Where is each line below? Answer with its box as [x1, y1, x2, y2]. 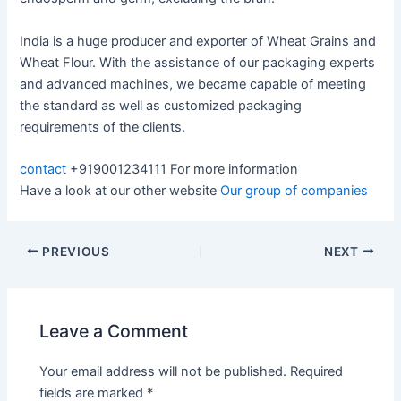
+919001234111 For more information [70, 160, 299, 177]
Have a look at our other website [20, 182, 221, 199]
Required [290, 363, 344, 380]
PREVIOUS [38, 243, 110, 259]
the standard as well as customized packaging [20, 97, 303, 114]
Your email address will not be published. [39, 363, 287, 380]
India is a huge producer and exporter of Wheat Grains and [20, 32, 377, 49]
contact [20, 160, 71, 177]
